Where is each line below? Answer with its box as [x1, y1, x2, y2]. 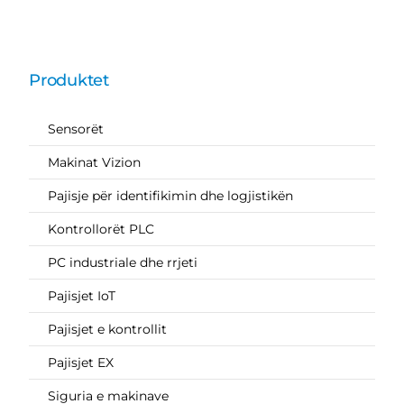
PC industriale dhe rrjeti [47, 253, 197, 271]
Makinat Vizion [47, 153, 141, 170]
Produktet [28, 69, 110, 90]
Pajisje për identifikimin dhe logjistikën [47, 187, 293, 204]
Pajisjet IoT [47, 287, 115, 304]
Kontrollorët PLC [47, 220, 154, 237]
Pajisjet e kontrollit [47, 320, 167, 337]
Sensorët [47, 120, 104, 137]
